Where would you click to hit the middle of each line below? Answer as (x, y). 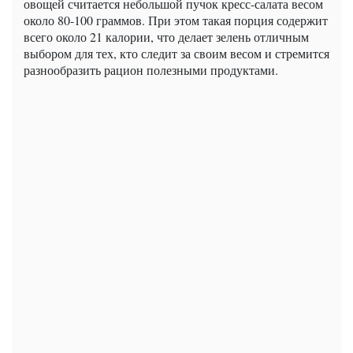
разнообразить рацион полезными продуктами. (151, 69)
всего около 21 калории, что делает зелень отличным (166, 36)
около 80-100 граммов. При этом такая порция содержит (176, 20)
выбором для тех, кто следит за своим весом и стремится (176, 53)
